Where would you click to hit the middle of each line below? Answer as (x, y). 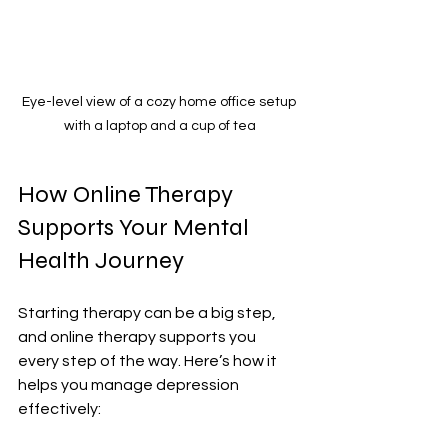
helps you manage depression (130, 384)
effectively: (59, 408)
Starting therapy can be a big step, (148, 312)
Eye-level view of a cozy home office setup (160, 101)
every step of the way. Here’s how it (149, 360)
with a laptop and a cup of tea (160, 125)
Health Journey (101, 260)
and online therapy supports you (138, 336)
